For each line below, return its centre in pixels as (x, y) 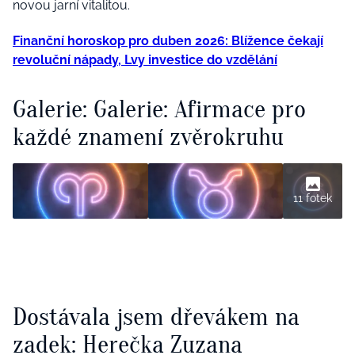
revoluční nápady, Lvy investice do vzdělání (145, 60)
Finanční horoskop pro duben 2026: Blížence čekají (168, 41)
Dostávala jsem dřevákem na (156, 317)
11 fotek (313, 198)
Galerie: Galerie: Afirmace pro (159, 109)
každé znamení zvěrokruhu (148, 137)
